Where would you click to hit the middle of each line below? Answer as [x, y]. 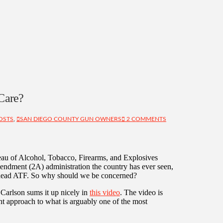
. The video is [141, 192]
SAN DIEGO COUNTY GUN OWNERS [71, 119]
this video [105, 192]
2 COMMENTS [146, 119]
